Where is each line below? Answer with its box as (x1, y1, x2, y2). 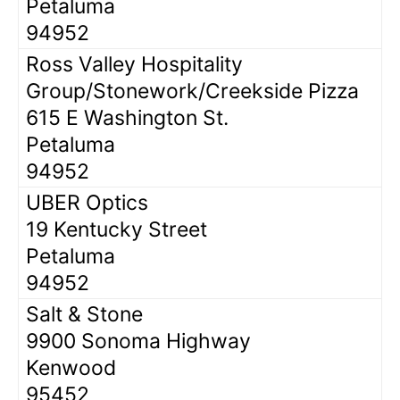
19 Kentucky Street (26, 216, 207, 242)
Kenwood (26, 354, 116, 380)
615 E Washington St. (26, 104, 229, 130)
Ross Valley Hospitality (26, 51, 243, 77)
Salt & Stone (26, 301, 143, 327)
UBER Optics (26, 189, 148, 215)
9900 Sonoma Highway (26, 328, 251, 354)
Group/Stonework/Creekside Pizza (26, 78, 359, 104)
